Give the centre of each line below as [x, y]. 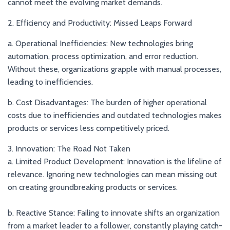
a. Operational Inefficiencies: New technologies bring [100, 43]
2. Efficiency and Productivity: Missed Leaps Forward [100, 23]
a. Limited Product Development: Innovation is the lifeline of [115, 161]
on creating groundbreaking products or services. [93, 187]
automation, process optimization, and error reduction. [103, 56]
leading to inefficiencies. [50, 82]
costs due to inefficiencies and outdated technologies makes [115, 115]
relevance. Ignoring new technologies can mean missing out [112, 174]
